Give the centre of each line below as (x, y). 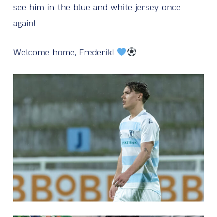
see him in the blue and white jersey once (97, 8)
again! (24, 24)
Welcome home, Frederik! (65, 53)
